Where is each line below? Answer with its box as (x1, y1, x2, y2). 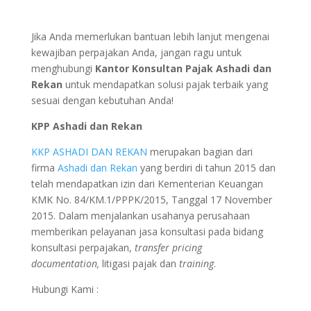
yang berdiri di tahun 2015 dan (137, 160, 276, 174)
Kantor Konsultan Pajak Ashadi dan (94, 61, 271, 75)
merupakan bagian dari (146, 144, 253, 158)
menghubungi (31, 61, 95, 75)
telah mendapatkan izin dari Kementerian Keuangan (31, 176, 263, 190)
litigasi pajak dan (101, 256, 179, 270)
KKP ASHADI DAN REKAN (31, 144, 147, 158)
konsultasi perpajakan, (31, 240, 135, 254)
